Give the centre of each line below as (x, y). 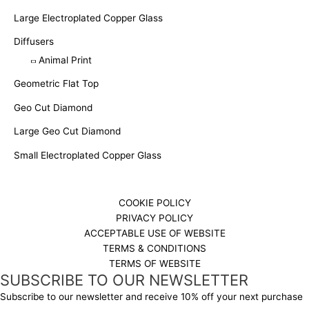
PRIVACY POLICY (154, 218)
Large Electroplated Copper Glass (88, 18)
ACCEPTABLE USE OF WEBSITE (154, 233)
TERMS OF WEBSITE (154, 264)
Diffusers (34, 41)
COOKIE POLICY (154, 203)
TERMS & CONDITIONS (154, 249)
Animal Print (65, 60)
